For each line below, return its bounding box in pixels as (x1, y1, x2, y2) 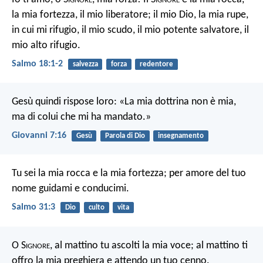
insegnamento (157, 131, 204, 140)
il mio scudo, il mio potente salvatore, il (79, 24, 249, 36)
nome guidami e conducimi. (12, 183, 129, 195)
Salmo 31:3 (12, 203, 55, 213)
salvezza (72, 60, 98, 68)
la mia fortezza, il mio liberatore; (12, 9, 151, 21)
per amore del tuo (167, 168, 246, 180)
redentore (139, 60, 173, 68)
